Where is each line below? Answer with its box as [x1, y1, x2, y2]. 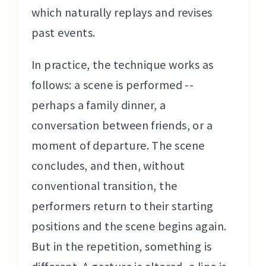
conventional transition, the [31, 178, 178, 193]
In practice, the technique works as [31, 56, 214, 72]
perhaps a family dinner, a [31, 97, 166, 112]
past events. [31, 24, 96, 40]
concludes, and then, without [31, 157, 185, 173]
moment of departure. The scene [31, 137, 205, 153]
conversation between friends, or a [31, 117, 213, 132]
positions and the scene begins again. [31, 218, 227, 233]
